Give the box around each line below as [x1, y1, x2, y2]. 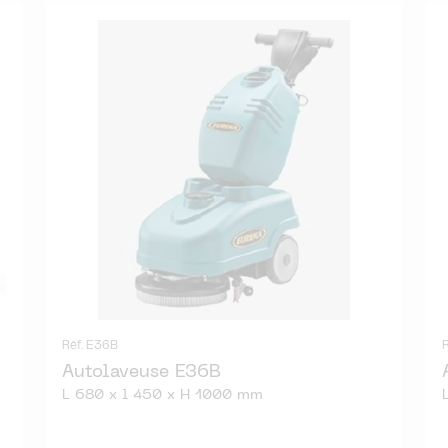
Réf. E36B [62, 340, 118, 351]
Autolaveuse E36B [62, 363, 221, 381]
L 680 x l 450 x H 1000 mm [62, 388, 263, 402]
